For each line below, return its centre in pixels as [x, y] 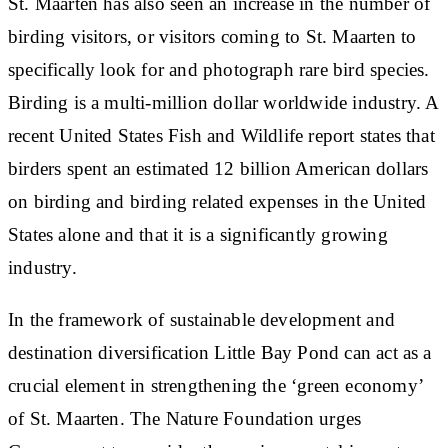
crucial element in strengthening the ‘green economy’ [215, 385]
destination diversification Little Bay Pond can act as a [220, 352]
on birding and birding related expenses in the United [217, 201]
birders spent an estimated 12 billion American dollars [218, 168]
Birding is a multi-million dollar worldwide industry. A [223, 102]
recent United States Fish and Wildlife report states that [221, 135]
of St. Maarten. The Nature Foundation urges [185, 418]
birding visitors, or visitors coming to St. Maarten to [212, 36]
